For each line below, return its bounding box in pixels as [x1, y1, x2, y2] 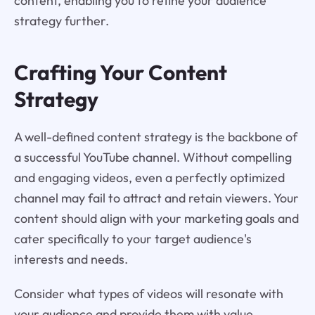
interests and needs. [13, 250, 128, 267]
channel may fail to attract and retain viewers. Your [13, 189, 299, 206]
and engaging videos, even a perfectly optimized [13, 169, 285, 186]
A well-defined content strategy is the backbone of [13, 128, 297, 145]
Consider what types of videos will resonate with [13, 285, 283, 302]
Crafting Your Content [13, 58, 227, 86]
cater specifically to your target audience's [13, 230, 252, 247]
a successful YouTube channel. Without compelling [13, 148, 292, 165]
